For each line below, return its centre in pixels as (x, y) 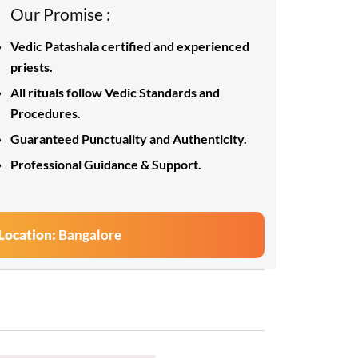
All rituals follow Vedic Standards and (115, 92)
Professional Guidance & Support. (106, 164)
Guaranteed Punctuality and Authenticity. (129, 139)
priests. (32, 67)
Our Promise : (60, 14)
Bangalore (90, 235)
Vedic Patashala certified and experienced (130, 46)
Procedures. (46, 113)
